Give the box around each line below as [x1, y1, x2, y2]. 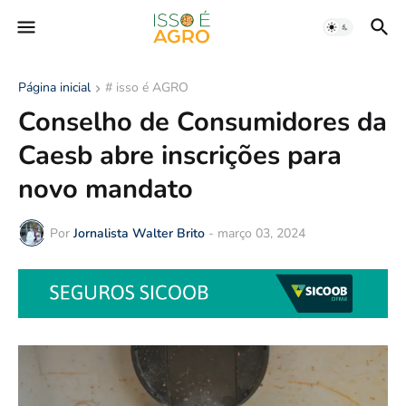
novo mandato [18, 171, 193, 207]
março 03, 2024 [217, 224, 305, 242]
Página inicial [18, 79, 91, 96]
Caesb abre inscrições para [18, 138, 342, 173]
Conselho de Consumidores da [18, 104, 387, 140]
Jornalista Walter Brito [73, 224, 205, 242]
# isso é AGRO [105, 79, 188, 96]
